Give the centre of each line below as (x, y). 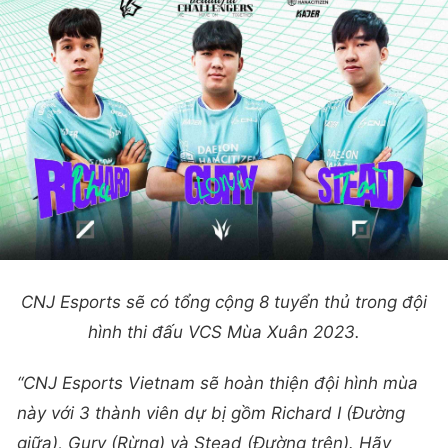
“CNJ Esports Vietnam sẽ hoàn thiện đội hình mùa (217, 383)
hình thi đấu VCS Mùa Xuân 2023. (224, 332)
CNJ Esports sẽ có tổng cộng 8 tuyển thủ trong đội (224, 302)
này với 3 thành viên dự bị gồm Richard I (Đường (211, 413)
